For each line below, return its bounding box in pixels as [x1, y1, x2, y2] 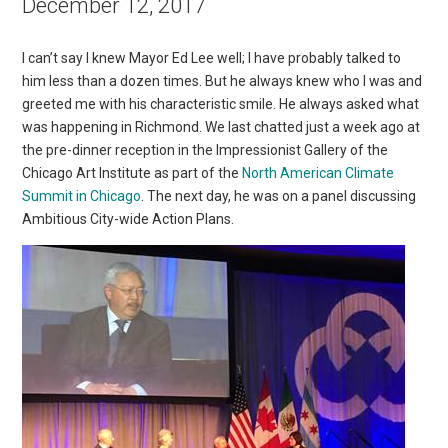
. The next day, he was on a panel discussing [141, 187, 417, 204]
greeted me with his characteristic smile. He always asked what [22, 95, 420, 112]
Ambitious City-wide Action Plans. [22, 210, 235, 227]
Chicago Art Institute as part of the [22, 164, 243, 181]
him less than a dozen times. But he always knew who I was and [22, 72, 423, 89]
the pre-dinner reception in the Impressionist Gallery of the [22, 141, 389, 158]
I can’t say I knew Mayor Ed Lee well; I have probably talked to [22, 49, 402, 66]
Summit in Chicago [22, 187, 142, 204]
